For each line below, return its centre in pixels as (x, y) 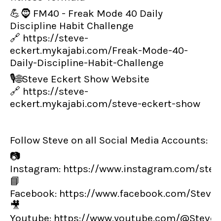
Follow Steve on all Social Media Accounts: (109, 140)
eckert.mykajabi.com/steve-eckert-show (105, 104)
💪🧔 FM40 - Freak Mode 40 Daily (86, 13)
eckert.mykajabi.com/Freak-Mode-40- (99, 50)
